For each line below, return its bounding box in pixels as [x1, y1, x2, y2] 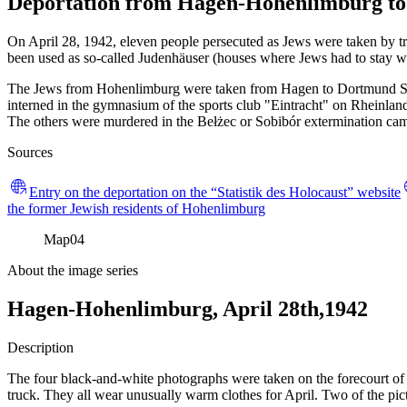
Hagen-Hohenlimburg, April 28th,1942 [7, 296, 368, 321]
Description [7, 339, 74, 355]
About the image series [7, 262, 138, 278]
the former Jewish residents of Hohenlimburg [7, 200, 265, 216]
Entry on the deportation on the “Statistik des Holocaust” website [29, 184, 401, 200]
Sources [7, 144, 53, 160]
